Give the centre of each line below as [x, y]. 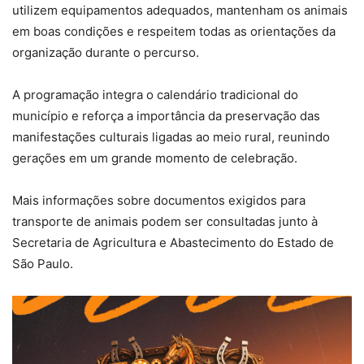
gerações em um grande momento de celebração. [155, 158]
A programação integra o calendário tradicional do [155, 94]
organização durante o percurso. [106, 52]
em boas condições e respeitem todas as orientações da [174, 31]
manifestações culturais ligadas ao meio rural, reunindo [171, 136]
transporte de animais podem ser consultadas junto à [165, 221]
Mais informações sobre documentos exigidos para [159, 200]
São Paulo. [43, 263]
